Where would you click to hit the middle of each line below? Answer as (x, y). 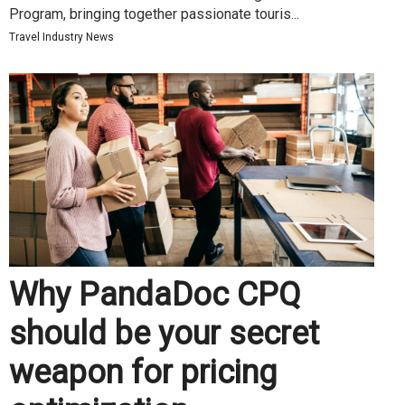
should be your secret (164, 333)
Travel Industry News (61, 37)
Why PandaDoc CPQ (155, 294)
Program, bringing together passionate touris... (154, 14)
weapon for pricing (143, 372)
